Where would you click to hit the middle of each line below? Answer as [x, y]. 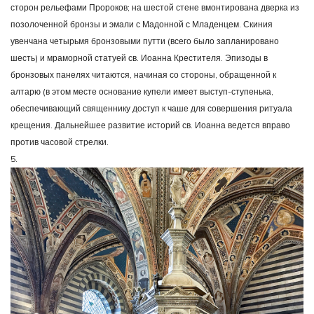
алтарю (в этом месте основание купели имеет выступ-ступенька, [142, 91]
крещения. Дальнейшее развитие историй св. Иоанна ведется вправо [150, 125]
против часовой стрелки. [60, 142]
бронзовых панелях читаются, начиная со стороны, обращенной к [143, 74]
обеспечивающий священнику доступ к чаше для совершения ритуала [151, 108]
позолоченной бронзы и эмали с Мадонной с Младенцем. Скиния [142, 24]
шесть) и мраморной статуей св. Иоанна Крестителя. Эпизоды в [139, 57]
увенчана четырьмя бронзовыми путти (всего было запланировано [145, 41]
